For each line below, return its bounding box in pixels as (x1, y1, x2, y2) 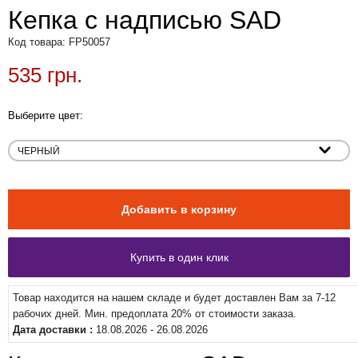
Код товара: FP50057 (8, 36, 110, 48)
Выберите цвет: (8, 109, 83, 121)
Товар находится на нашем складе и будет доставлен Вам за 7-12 (13, 292, 336, 304)
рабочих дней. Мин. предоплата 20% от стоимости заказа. (13, 308, 296, 320)
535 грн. (8, 63, 82, 87)
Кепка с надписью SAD (8, 6, 281, 34)
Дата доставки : (13, 324, 96, 336)
